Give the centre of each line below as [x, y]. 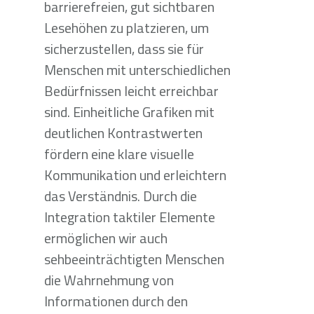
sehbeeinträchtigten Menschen [134, 259]
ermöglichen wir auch [105, 238]
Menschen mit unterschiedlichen [137, 70]
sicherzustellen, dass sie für [124, 49]
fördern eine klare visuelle [119, 154]
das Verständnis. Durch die [120, 196]
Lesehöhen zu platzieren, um [126, 28]
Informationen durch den [116, 301]
